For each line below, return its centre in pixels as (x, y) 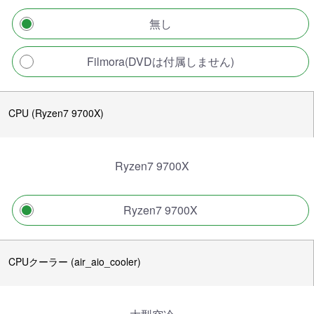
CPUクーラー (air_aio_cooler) (75, 261)
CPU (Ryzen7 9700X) (56, 112)
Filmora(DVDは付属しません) (161, 61)
